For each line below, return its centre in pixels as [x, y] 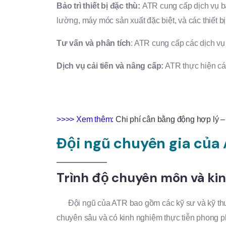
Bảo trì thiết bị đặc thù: [99, 6]
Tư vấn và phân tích [94, 43]
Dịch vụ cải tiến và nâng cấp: [110, 66]
